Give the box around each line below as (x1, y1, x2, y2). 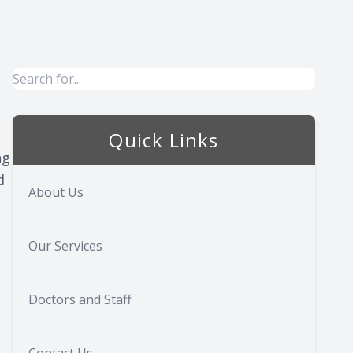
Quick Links (109, 127, 219, 153)
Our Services (28, 237, 102, 255)
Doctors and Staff (28, 291, 132, 308)
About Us (28, 184, 84, 201)
